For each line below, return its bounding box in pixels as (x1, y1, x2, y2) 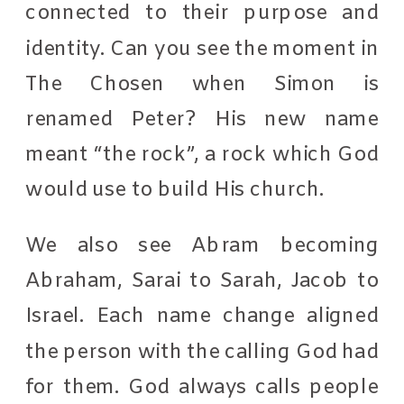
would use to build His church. (25, 176, 330, 204)
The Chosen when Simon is (25, 70, 380, 97)
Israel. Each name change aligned (25, 302, 380, 330)
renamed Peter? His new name (25, 106, 380, 133)
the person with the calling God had (25, 338, 380, 365)
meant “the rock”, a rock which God (25, 141, 380, 169)
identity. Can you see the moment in (25, 35, 380, 62)
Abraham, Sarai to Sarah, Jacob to (25, 267, 380, 295)
